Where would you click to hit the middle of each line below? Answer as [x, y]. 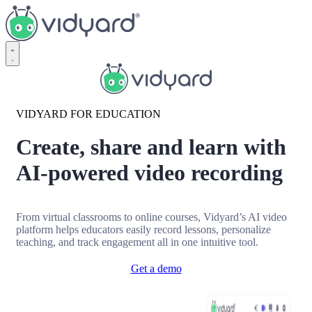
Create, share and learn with [151, 147]
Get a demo [156, 269]
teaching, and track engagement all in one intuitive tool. [137, 242]
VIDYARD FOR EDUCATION [88, 114]
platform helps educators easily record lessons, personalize [143, 230]
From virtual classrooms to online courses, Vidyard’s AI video [151, 217]
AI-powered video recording [149, 173]
